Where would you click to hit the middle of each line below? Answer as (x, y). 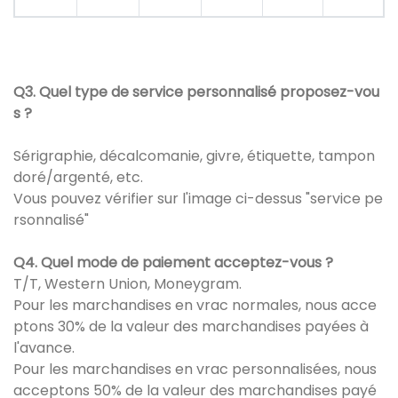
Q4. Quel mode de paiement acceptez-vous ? (173, 262)
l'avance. (46, 347)
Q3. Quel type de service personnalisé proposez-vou (196, 92)
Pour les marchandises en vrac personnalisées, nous (195, 369)
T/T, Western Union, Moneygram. (127, 283)
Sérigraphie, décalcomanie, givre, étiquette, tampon (194, 155)
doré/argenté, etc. (80, 177)
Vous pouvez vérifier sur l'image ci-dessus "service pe (198, 198)
